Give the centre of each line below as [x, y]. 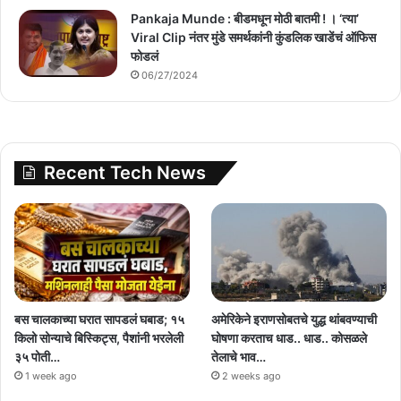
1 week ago [51, 375]
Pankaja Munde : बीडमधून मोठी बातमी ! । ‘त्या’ [245, 18]
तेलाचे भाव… [239, 356]
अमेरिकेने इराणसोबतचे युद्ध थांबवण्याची [294, 319]
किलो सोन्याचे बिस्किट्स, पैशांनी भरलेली [99, 337]
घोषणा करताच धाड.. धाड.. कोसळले [290, 337]
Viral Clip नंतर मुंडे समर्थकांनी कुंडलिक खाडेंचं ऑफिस [253, 37]
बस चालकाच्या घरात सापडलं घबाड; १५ [99, 319]
